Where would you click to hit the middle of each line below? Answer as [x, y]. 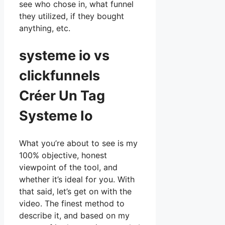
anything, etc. [45, 28]
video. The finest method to [72, 204]
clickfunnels [61, 75]
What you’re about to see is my [78, 143]
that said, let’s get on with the [75, 192]
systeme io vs [64, 55]
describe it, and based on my [74, 216]
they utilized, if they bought [72, 16]
